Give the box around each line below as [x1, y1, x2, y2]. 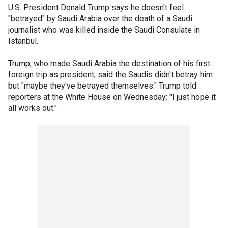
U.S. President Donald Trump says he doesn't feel [8, 2, 184, 12]
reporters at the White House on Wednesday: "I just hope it [8, 92, 216, 102]
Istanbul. [8, 36, 38, 46]
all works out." [8, 103, 57, 113]
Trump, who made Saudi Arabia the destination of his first [8, 58, 210, 68]
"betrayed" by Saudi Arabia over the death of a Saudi [8, 13, 192, 23]
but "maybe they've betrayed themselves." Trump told [8, 80, 196, 91]
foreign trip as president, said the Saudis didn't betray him [8, 69, 213, 79]
